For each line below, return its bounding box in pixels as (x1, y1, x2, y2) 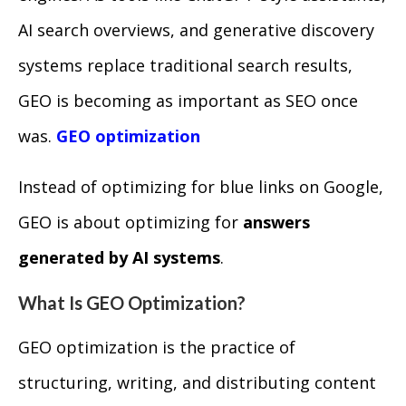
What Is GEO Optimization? (18, 292, 246, 314)
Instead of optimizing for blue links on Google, (18, 176, 383, 198)
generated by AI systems (18, 246, 220, 268)
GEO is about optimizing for (18, 211, 243, 233)
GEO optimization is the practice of (18, 336, 295, 358)
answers (243, 211, 310, 233)
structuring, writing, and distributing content (18, 372, 376, 393)
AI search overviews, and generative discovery (18, 19, 374, 41)
